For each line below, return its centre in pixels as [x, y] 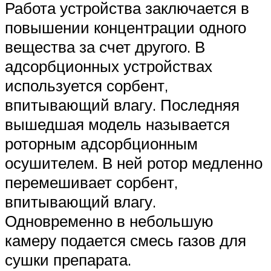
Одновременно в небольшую [109, 220]
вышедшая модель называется [117, 124]
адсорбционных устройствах [109, 66]
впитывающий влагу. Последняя [122, 104]
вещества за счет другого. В [105, 46]
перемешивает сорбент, [91, 182]
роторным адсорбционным [101, 143]
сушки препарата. [68, 259]
